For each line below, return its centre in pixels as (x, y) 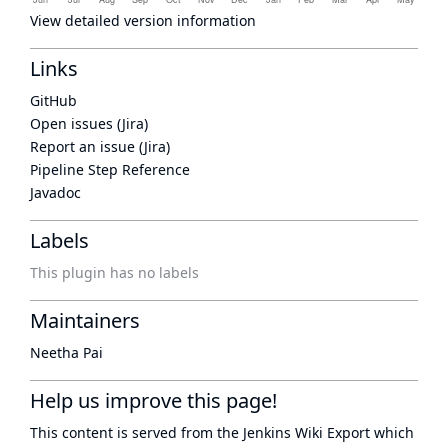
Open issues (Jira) (89, 123)
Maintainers (85, 320)
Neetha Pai (66, 352)
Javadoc (55, 192)
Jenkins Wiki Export (306, 432)
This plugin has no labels (114, 272)
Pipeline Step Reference (110, 169)
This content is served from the (136, 432)
